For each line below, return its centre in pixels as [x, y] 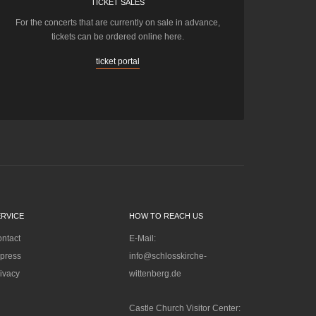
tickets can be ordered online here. [117, 37]
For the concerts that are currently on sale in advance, [117, 23]
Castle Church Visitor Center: [184, 309]
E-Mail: [142, 239]
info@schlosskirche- [168, 256]
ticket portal [117, 62]
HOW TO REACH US [166, 216]
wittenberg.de [155, 274]
